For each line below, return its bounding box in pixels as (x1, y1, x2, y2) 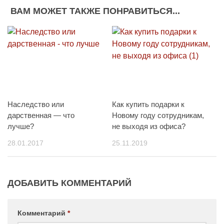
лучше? (7, 122, 34, 130)
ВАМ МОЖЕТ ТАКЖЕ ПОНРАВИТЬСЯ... (10, 6, 180, 16)
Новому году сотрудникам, (112, 111, 204, 119)
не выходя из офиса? (112, 122, 185, 130)
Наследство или (7, 100, 64, 108)
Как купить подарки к (112, 100, 184, 108)
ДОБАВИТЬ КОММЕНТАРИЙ (7, 178, 131, 188)
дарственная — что (7, 111, 74, 119)
